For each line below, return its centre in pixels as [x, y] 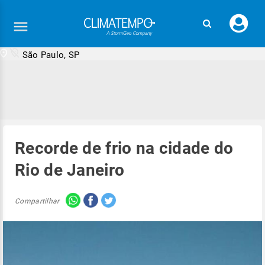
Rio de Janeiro [70, 170]
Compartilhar [37, 201]
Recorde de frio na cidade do [124, 148]
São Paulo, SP [51, 55]
